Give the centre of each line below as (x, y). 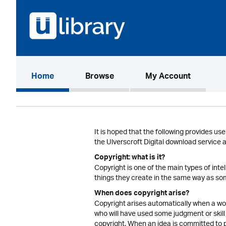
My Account (168, 77)
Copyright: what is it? (130, 158)
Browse (100, 77)
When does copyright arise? (142, 194)
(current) (70, 77)
